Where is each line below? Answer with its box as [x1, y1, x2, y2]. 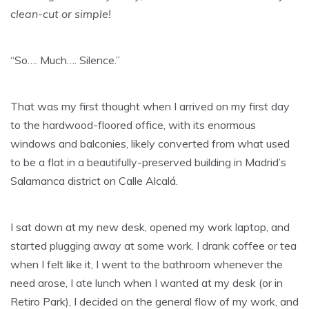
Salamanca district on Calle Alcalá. [10, 174, 178, 188]
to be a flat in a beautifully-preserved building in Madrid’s [10, 155, 286, 170]
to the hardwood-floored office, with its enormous [10, 118, 256, 132]
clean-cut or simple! [10, 7, 111, 21]
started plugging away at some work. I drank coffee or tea [10, 239, 297, 253]
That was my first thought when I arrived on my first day [10, 99, 290, 114]
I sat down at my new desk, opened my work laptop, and [10, 220, 290, 235]
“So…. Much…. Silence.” [10, 53, 120, 68]
